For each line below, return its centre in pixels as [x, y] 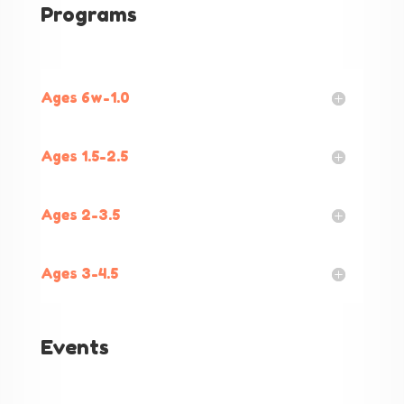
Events [74, 348]
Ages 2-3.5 [80, 215]
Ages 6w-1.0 [85, 98]
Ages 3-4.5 [79, 274]
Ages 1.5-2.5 [84, 156]
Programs [88, 15]
